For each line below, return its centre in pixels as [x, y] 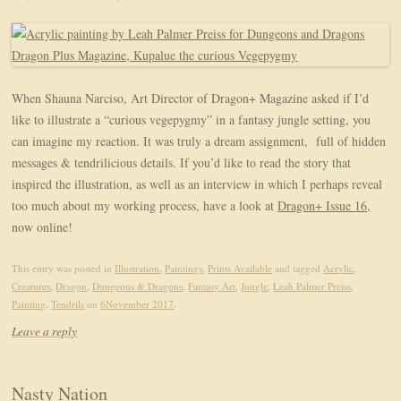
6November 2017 [137, 304]
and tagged [298, 269]
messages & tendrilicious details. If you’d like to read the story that [182, 163]
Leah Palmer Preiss [312, 286]
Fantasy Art [212, 286]
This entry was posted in [64, 269]
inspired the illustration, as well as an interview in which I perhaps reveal [197, 184]
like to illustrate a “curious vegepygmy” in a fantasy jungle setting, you [192, 120]
